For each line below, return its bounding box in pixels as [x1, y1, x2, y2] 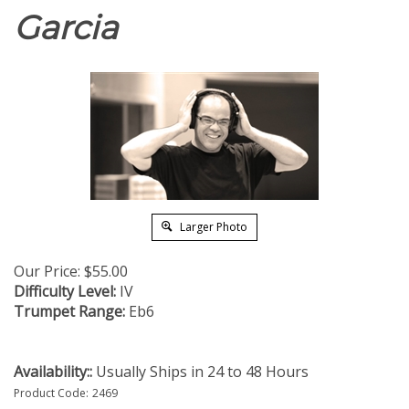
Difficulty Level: [14, 281, 116, 301]
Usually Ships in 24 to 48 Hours [92, 362, 309, 382]
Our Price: [14, 261, 80, 281]
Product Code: [14, 385, 89, 401]
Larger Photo [177, 219, 247, 235]
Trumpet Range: [14, 301, 125, 321]
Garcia [14, 7, 118, 47]
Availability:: [14, 362, 92, 382]
